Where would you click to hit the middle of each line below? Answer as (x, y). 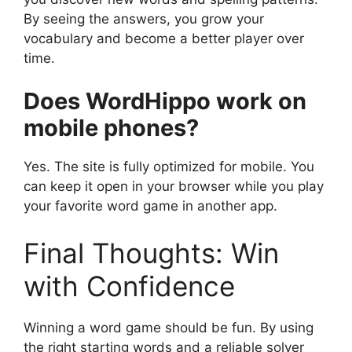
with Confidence (129, 286)
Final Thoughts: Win (151, 253)
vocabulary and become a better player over (164, 38)
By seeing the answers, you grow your (144, 18)
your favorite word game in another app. (150, 206)
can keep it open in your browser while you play (174, 187)
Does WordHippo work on (165, 101)
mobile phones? (111, 128)
